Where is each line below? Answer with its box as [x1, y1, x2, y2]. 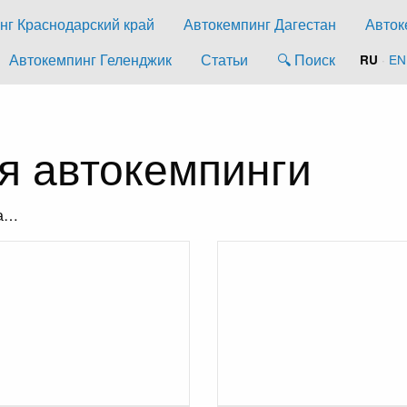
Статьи [201, 48, 248, 70]
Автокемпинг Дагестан [184, 14, 336, 35]
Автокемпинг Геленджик [9, 48, 172, 70]
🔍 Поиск [277, 48, 335, 70]
